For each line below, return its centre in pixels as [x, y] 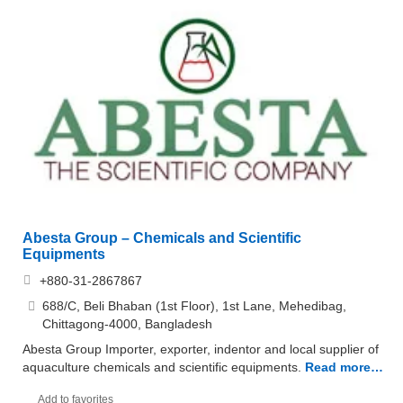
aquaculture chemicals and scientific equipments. [162, 367]
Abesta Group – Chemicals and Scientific [162, 237]
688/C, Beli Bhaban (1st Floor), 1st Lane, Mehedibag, [194, 305]
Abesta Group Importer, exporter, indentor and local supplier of [201, 349]
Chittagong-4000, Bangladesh [127, 323]
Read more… [344, 367]
